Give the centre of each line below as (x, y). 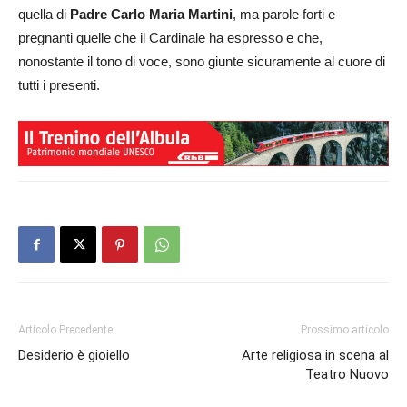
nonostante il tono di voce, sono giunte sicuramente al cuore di (202, 61)
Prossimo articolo (345, 330)
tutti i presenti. (59, 85)
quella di (44, 14)
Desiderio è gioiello (74, 356)
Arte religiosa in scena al (315, 356)
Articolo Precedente (65, 330)
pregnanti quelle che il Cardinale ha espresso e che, (170, 38)
